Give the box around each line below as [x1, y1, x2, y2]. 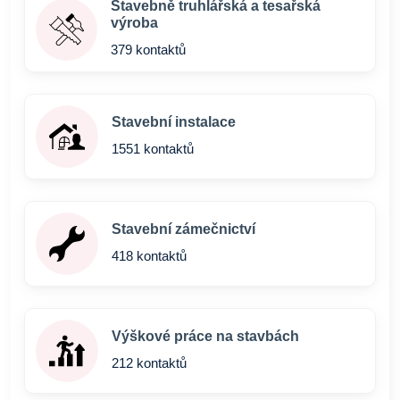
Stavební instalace [112, 114, 236, 129]
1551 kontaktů [112, 141, 194, 156]
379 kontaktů [110, 42, 186, 57]
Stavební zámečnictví [112, 221, 255, 237]
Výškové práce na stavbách [112, 329, 299, 344]
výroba [110, 15, 158, 30]
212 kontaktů [112, 355, 187, 371]
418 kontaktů [112, 248, 187, 263]
